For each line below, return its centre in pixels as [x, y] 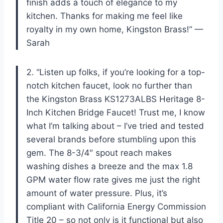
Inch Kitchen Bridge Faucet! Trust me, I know [116, 112]
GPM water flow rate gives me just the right [113, 179]
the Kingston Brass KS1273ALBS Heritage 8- [116, 99]
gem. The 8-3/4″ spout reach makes [99, 153]
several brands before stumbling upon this [111, 139]
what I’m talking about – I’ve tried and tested [115, 126]
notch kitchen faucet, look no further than [109, 85]
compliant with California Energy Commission [116, 206]
